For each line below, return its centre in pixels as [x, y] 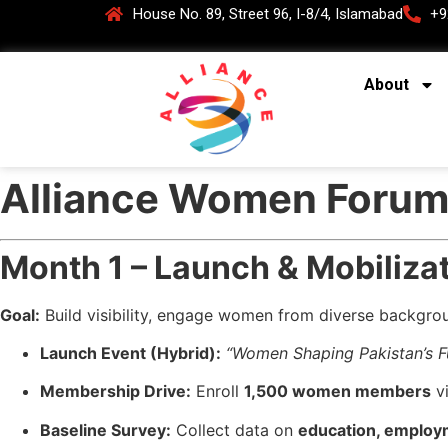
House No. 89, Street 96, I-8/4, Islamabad [267, 14]
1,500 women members [337, 391]
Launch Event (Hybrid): [130, 352]
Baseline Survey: [105, 429]
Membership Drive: [115, 391]
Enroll [217, 391]
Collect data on [234, 429]
